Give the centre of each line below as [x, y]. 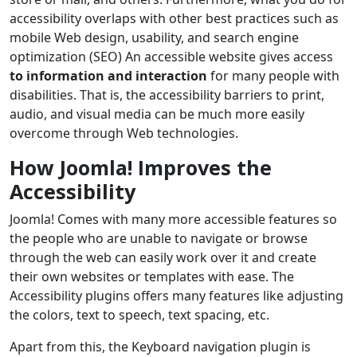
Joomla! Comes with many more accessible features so [173, 219]
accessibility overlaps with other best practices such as [174, 18]
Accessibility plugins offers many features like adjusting [177, 295]
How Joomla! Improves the [141, 167]
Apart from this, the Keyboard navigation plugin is [160, 346]
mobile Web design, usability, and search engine [154, 37]
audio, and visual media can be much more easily [157, 114]
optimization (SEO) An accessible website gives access [171, 56]
